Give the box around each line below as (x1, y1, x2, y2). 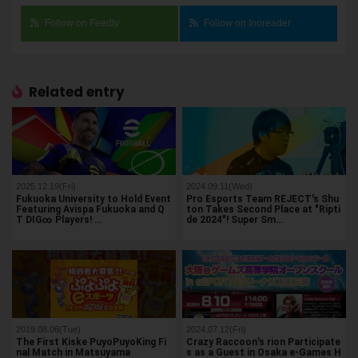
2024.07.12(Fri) (186, 324, 247, 335)
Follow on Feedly (45, 18, 120, 30)
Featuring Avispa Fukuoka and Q (16, 204, 165, 216)
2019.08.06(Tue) (16, 324, 81, 335)
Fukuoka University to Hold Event (16, 193, 171, 205)
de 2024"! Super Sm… (186, 214, 284, 226)
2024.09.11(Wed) (186, 181, 253, 192)
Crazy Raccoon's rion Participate (186, 336, 341, 348)
